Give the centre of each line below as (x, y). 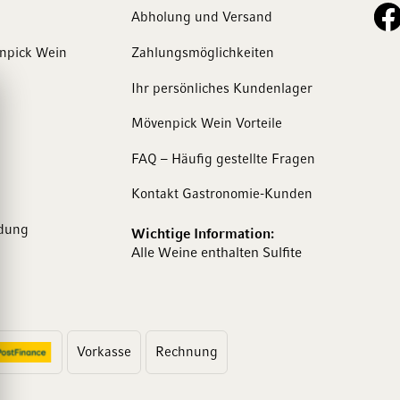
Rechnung (186, 353)
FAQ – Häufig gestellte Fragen (223, 159)
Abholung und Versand (202, 18)
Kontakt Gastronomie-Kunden (222, 195)
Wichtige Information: (203, 234)
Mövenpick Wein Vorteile (207, 125)
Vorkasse (104, 353)
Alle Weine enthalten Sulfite (217, 253)
